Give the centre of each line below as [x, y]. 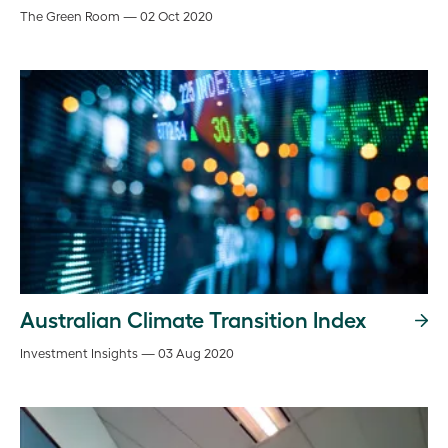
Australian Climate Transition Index [193, 318]
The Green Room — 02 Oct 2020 [116, 15]
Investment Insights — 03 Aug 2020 [127, 352]
